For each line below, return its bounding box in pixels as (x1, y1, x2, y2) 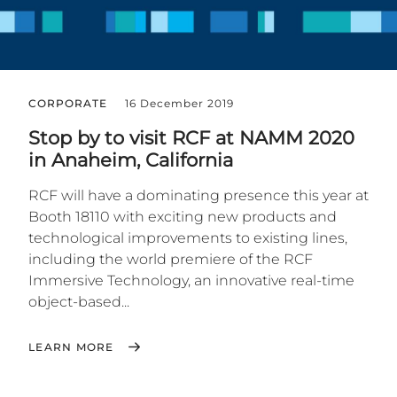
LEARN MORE (28, 340, 114, 354)
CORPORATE (28, 97, 107, 111)
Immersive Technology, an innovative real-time (28, 272, 354, 290)
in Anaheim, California (28, 149, 233, 172)
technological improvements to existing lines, (28, 230, 347, 247)
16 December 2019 (125, 97, 234, 111)
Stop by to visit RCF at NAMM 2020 (28, 127, 354, 150)
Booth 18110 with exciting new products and (28, 208, 337, 226)
